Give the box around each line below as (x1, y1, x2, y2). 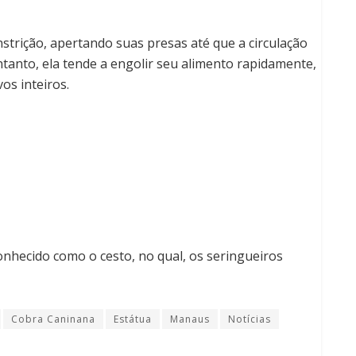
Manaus (170, 311, 210, 326)
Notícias (228, 311, 271, 326)
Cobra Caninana (11, 311, 95, 326)
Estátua (114, 311, 152, 326)
